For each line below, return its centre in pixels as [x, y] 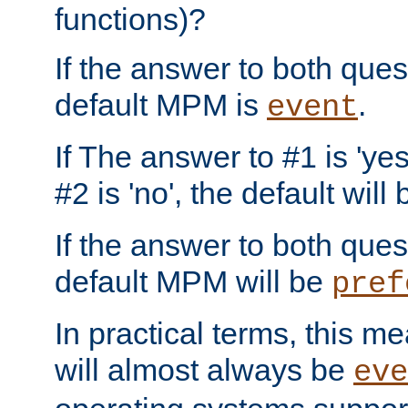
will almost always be [204, 370]
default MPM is [161, 105]
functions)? [130, 20]
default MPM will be [193, 282]
